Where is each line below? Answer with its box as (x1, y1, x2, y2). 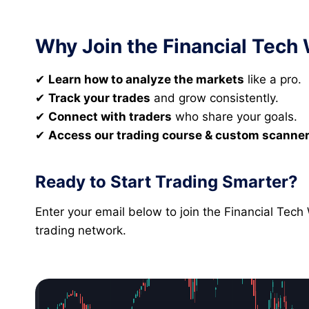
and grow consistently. (150, 91, 279, 105)
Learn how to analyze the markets (48, 72, 244, 86)
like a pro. (244, 72, 301, 86)
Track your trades (48, 91, 150, 105)
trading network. (35, 223, 126, 237)
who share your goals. (172, 110, 297, 123)
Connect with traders (48, 110, 172, 123)
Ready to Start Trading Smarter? (35, 172, 298, 192)
